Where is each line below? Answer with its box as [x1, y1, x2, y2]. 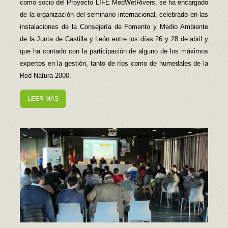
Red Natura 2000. [20, 72, 71, 80]
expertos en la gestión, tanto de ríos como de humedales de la [20, 60, 208, 68]
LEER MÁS [27, 95, 59, 103]
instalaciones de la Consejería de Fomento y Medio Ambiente [20, 23, 208, 31]
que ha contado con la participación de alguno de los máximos [20, 47, 208, 55]
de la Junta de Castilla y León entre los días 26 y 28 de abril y [20, 35, 208, 43]
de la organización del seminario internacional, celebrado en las [20, 11, 208, 19]
